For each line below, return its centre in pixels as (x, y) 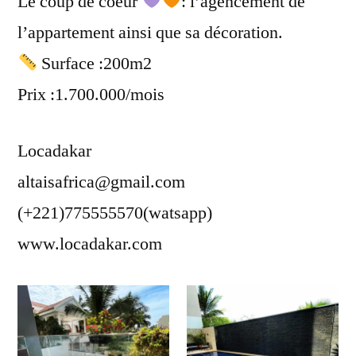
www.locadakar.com (90, 244)
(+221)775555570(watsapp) (115, 213)
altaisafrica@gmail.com (101, 182)
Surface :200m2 (95, 63)
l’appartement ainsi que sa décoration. (150, 32)
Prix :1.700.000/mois (91, 94)
